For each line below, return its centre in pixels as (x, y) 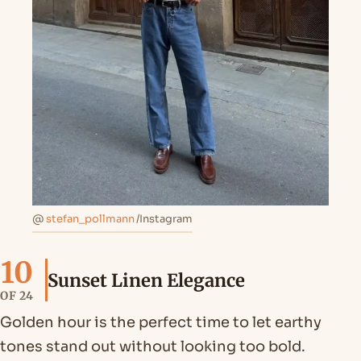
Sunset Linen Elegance (147, 280)
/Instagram (164, 219)
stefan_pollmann (90, 219)
